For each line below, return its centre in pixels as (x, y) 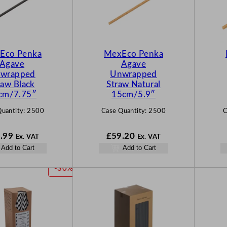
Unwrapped (134, 74)
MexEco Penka (134, 54)
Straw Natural (134, 84)
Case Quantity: (125, 111)
